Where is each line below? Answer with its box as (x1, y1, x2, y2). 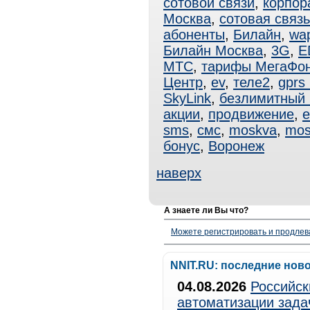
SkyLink (163, 91, 211, 106)
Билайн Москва (163, 43, 263, 58)
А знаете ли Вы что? (164, 206, 248, 215)
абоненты (163, 27, 225, 42)
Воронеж (208, 138, 264, 154)
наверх (156, 165, 201, 181)
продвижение (208, 107, 294, 122)
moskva (229, 122, 277, 138)
